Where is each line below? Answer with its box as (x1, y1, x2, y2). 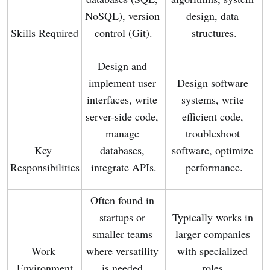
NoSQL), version (84, 8, 160, 24)
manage (105, 126, 139, 141)
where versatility (86, 243, 159, 259)
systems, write (181, 92, 244, 107)
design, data (186, 8, 239, 24)
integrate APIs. (90, 160, 157, 175)
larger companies (175, 227, 250, 242)
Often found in (90, 193, 154, 208)
